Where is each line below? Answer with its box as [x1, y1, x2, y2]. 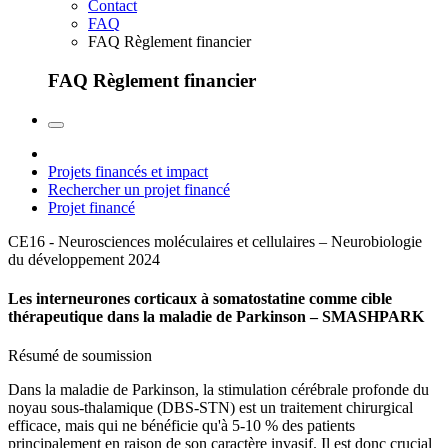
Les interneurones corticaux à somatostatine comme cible [8, 290, 392, 308]
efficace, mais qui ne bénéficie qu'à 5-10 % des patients [8, 417, 355, 435]
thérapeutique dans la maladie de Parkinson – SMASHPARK [8, 308, 424, 326]
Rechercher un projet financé [48, 180, 230, 198]
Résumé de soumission [8, 347, 152, 365]
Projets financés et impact [48, 162, 208, 180]
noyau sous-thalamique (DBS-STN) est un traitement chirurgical [8, 399, 413, 417]
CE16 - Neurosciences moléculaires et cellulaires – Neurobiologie [8, 232, 422, 250]
